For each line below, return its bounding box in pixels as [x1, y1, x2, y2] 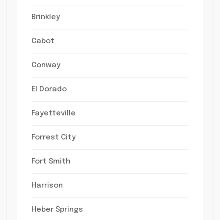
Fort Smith [31, 158, 71, 165]
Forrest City [31, 134, 76, 141]
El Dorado [31, 85, 67, 93]
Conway [31, 61, 60, 69]
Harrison [31, 182, 63, 190]
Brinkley [31, 13, 60, 21]
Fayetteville [31, 110, 76, 117]
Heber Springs [31, 206, 83, 214]
